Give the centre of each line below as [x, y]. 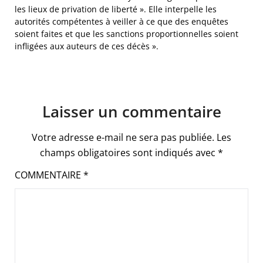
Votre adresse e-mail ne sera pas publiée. [123, 137]
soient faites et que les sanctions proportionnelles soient [127, 33]
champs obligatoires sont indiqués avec [129, 152]
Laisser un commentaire [131, 111]
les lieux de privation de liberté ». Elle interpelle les [116, 9]
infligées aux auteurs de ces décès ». [87, 46]
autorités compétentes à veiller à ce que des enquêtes [122, 21]
